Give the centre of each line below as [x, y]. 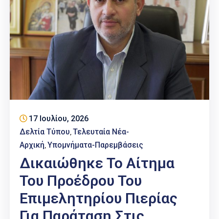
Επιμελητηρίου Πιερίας [99, 198]
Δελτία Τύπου [45, 132]
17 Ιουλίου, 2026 [59, 119]
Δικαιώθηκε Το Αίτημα [97, 163]
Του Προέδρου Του [81, 181]
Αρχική [32, 145]
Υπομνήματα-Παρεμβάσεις [95, 145]
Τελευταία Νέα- [101, 132]
